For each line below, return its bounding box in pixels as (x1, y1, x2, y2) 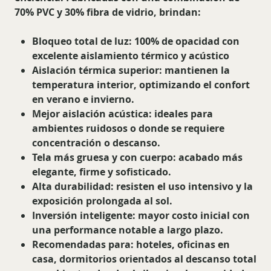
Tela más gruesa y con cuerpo (31, 151, 173, 165)
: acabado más (172, 151, 243, 165)
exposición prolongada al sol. (31, 194, 172, 208)
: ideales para (148, 107, 213, 121)
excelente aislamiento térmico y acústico (31, 49, 229, 63)
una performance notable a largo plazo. (31, 223, 223, 237)
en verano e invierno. (31, 93, 134, 106)
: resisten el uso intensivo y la (110, 180, 253, 194)
